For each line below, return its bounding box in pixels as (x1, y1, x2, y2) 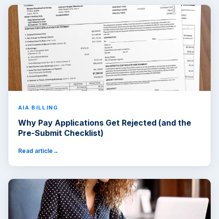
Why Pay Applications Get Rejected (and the (18, 118, 191, 128)
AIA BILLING (18, 104, 59, 111)
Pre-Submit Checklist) (18, 128, 104, 138)
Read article (18, 147, 53, 155)
